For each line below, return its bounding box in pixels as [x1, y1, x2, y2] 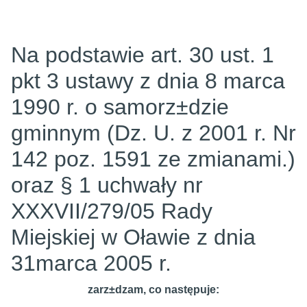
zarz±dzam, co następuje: [88, 284, 219, 295]
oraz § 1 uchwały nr [11, 173, 203, 197]
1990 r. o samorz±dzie [11, 95, 229, 119]
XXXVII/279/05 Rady [11, 199, 212, 223]
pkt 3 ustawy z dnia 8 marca [11, 69, 285, 93]
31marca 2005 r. [11, 251, 171, 275]
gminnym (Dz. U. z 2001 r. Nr [11, 121, 296, 145]
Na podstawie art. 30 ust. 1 [11, 42, 274, 67]
